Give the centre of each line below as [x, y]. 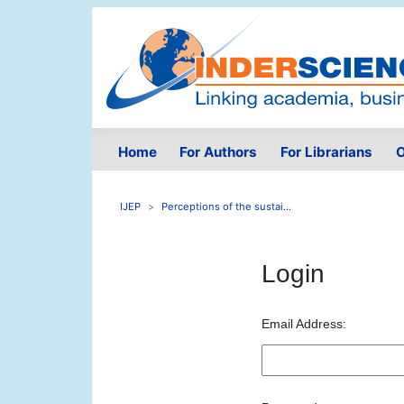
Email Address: [303, 324]
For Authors [219, 152]
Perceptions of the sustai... [226, 207]
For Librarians [326, 152]
